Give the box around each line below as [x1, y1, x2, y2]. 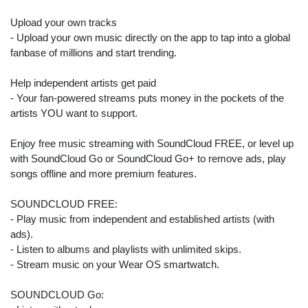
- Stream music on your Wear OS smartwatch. [10, 258, 219, 270]
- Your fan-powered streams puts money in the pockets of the [10, 92, 284, 104]
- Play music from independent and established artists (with [10, 213, 274, 225]
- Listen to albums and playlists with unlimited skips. [10, 243, 241, 255]
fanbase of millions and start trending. [10, 47, 177, 58]
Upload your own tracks [10, 16, 117, 28]
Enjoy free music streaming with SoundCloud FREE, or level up [10, 137, 294, 149]
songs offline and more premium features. [10, 168, 197, 179]
